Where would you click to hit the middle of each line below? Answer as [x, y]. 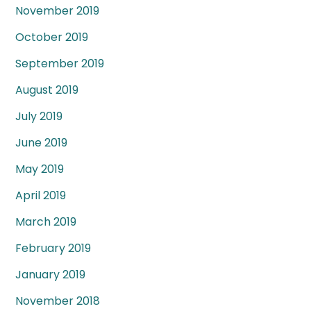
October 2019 [52, 37]
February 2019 [53, 249]
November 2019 [58, 11]
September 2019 [60, 64]
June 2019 [42, 143]
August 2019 [47, 90]
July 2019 [39, 117]
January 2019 [51, 275]
